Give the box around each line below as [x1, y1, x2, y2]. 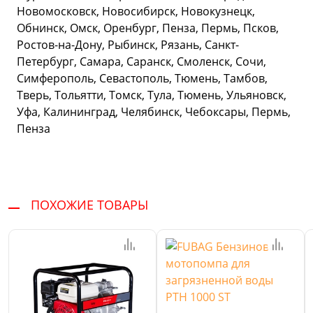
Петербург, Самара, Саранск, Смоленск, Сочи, [17, 54, 266, 70]
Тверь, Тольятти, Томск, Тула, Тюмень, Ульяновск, [17, 87, 286, 103]
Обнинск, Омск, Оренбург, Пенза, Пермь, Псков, [17, 20, 279, 36]
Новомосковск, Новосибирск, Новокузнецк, [17, 3, 255, 20]
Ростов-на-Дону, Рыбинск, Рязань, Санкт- [17, 37, 239, 53]
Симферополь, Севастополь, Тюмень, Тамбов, [17, 71, 268, 87]
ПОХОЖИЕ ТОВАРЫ [31, 196, 148, 214]
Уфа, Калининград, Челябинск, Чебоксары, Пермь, [17, 104, 291, 120]
